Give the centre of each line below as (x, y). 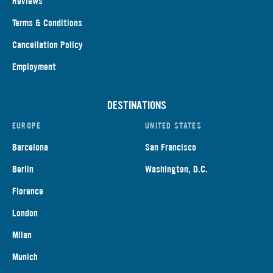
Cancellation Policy (48, 45)
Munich (25, 257)
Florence (28, 191)
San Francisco (171, 147)
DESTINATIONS (136, 106)
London (25, 213)
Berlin (23, 169)
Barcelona (30, 147)
